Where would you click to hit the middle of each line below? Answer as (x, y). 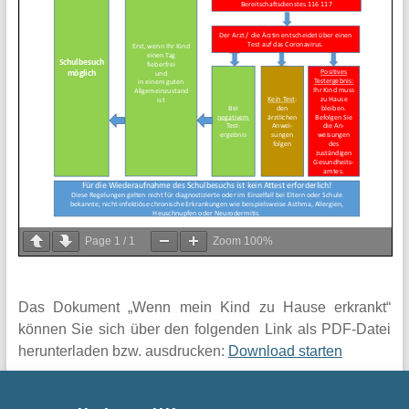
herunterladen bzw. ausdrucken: (123, 351)
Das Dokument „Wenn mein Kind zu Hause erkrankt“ (204, 308)
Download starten (285, 351)
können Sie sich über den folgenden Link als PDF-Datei (204, 330)
